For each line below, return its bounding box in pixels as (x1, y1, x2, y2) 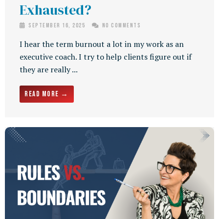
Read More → (24, 89, 69, 99)
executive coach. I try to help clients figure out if (20, 51, 192, 63)
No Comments (100, 22, 141, 30)
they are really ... (20, 64, 78, 75)
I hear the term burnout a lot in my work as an (20, 39, 184, 50)
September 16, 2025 (26, 22, 87, 30)
